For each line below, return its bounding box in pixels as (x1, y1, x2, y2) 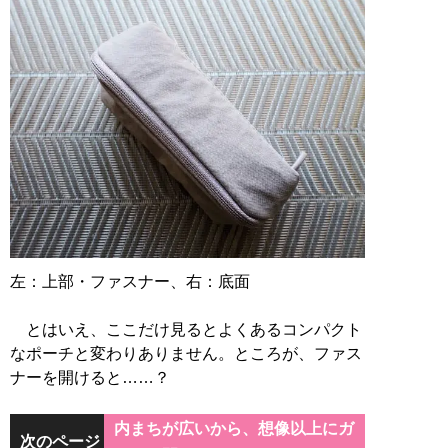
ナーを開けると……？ (10, 369, 170, 387)
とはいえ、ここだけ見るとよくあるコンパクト (10, 321, 362, 339)
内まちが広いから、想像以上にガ (113, 420, 354, 438)
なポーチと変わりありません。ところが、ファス (10, 345, 362, 363)
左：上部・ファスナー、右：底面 (10, 273, 250, 291)
